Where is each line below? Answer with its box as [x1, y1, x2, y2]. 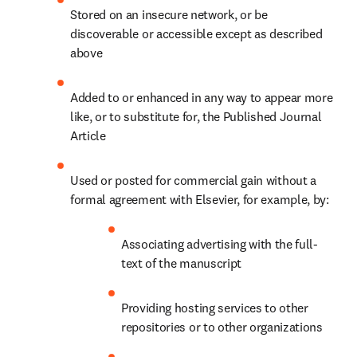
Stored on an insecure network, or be [70, 6, 268, 22]
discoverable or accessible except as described [70, 25, 323, 41]
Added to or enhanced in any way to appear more [70, 89, 333, 105]
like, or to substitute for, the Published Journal [70, 108, 322, 124]
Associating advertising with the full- [121, 236, 318, 252]
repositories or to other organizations [121, 319, 323, 335]
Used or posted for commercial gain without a [70, 172, 316, 188]
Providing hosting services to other [121, 300, 308, 316]
